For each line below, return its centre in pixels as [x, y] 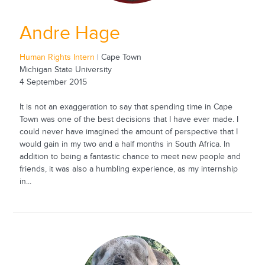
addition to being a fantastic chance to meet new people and [130, 156]
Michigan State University [65, 70]
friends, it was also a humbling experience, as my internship [128, 169]
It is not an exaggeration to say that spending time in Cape [126, 107]
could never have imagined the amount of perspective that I [128, 132]
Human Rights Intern [57, 57]
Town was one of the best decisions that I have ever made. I [129, 119]
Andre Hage [70, 34]
